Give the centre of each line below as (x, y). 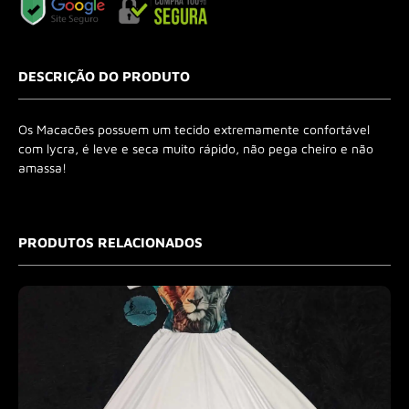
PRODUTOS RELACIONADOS (110, 242)
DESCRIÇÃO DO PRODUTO (104, 76)
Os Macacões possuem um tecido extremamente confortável (194, 129)
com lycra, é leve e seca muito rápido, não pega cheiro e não (196, 148)
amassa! (42, 167)
